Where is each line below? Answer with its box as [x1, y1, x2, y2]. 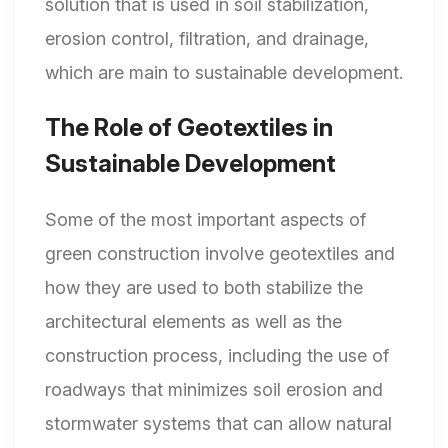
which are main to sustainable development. [45, 62, 403, 84]
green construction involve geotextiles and [45, 243, 395, 265]
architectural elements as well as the [45, 311, 342, 333]
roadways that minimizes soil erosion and [45, 379, 383, 401]
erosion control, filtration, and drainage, [45, 28, 369, 50]
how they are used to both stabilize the [45, 277, 363, 299]
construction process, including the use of [45, 345, 389, 367]
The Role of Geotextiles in [45, 113, 333, 143]
